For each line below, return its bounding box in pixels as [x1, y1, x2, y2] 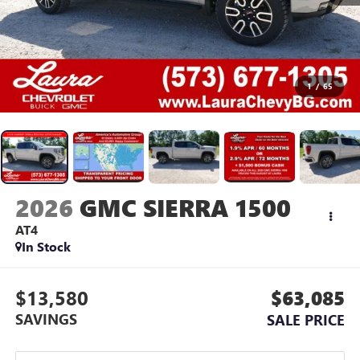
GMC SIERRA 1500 [79, 191, 291, 224]
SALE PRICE [267, 309, 346, 329]
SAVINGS [14, 309, 77, 329]
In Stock [21, 238, 71, 256]
